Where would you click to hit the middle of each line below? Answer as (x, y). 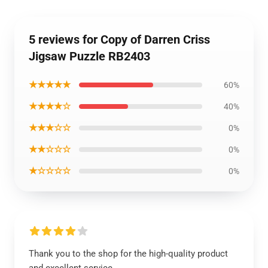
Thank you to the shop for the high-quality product (128, 254)
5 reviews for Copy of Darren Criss (119, 39)
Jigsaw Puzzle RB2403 (89, 56)
